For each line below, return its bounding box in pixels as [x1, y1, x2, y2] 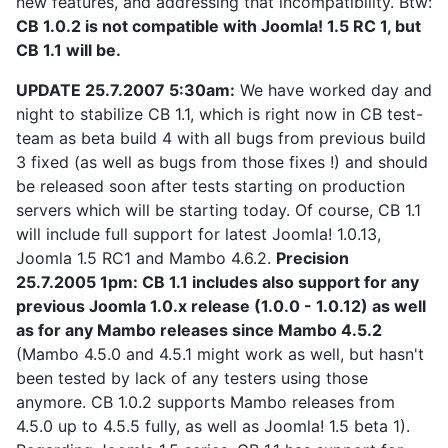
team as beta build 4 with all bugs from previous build [16, 128, 426, 148]
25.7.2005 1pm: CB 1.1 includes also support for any [16, 272, 419, 292]
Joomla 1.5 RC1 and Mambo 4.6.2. [16, 248, 276, 268]
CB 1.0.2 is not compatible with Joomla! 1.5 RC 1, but [16, 16, 421, 36]
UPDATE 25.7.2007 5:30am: [16, 80, 235, 100]
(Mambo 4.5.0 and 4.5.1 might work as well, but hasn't [16, 344, 424, 364]
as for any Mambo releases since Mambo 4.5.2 [16, 320, 382, 340]
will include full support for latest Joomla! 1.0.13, [16, 224, 381, 244]
